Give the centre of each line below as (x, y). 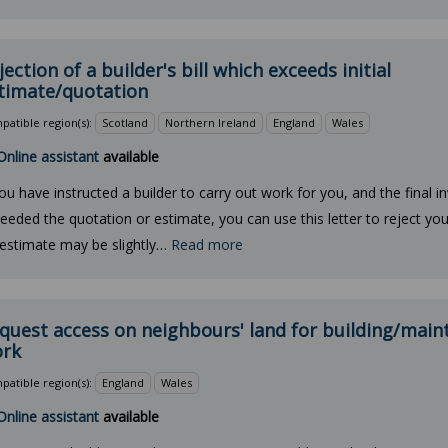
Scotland (125, 122)
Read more (207, 244)
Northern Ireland (210, 122)
